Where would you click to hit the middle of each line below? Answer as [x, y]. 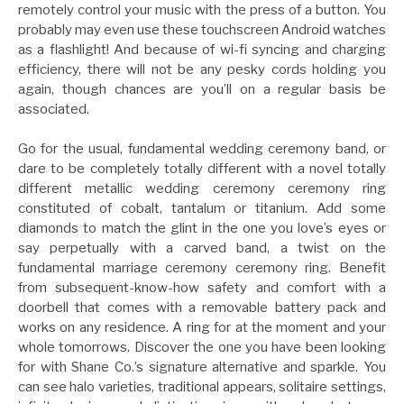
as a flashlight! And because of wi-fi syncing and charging [202, 49]
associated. [54, 109]
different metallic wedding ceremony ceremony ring [202, 189]
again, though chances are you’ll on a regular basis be [202, 89]
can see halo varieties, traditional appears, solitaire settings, [202, 387]
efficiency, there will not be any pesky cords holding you [202, 69]
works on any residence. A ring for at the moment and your [202, 328]
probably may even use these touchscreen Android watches [202, 29]
